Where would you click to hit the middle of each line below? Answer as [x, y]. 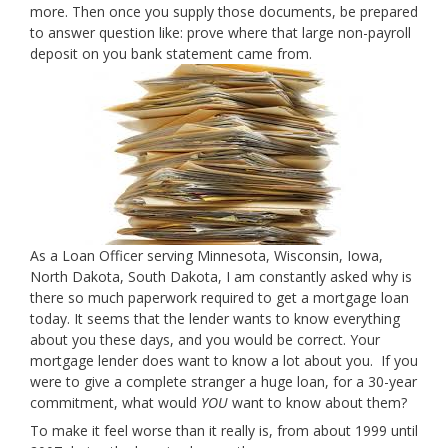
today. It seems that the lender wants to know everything [215, 318]
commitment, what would [115, 402]
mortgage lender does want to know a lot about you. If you [224, 360]
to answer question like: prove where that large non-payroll [220, 32]
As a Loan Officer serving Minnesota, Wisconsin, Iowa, [206, 255]
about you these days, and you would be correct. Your [205, 339]
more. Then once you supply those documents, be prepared [224, 11]
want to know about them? [317, 402]
